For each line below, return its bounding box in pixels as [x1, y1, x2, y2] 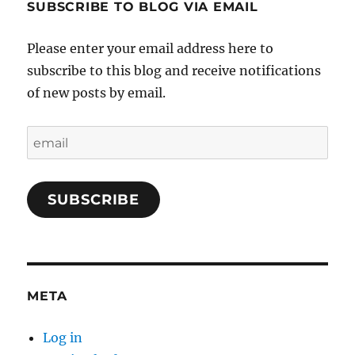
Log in [43, 330, 83, 346]
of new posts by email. [27, 85, 166, 101]
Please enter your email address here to [27, 40, 274, 57]
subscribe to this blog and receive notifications [27, 63, 322, 79]
